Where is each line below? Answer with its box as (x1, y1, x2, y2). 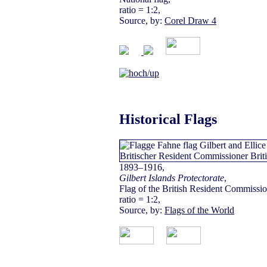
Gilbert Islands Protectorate (119, 173, 224, 184)
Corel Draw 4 (164, 15, 216, 26)
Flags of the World (164, 205, 234, 216)
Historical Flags (119, 111, 217, 128)
